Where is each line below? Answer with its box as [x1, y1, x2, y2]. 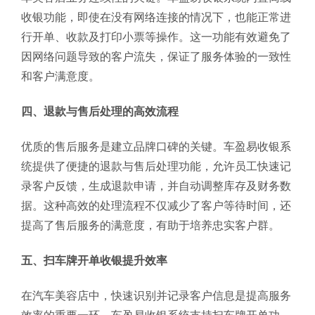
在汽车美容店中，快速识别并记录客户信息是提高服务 [21, 289, 291, 302]
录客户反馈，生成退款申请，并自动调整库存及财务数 [21, 179, 291, 192]
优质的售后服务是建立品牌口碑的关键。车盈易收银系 [21, 140, 291, 153]
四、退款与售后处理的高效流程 [21, 105, 179, 117]
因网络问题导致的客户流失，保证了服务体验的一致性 [21, 50, 291, 63]
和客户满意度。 [21, 70, 100, 82]
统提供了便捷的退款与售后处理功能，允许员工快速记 [21, 160, 291, 172]
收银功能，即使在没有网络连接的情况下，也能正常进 [21, 11, 291, 23]
